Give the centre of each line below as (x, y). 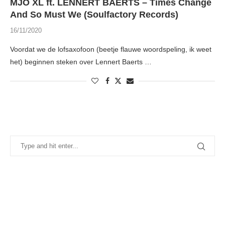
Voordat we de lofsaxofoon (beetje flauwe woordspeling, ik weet (111, 49)
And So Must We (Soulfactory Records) (94, 15)
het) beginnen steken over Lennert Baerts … (81, 62)
